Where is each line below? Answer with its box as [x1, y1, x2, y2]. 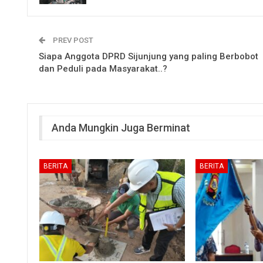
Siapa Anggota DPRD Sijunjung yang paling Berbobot [39, 51, 258, 62]
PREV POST [51, 36, 93, 45]
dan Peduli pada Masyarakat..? [39, 63, 167, 75]
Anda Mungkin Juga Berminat [52, 122, 190, 134]
